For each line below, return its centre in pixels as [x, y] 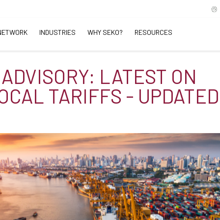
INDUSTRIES [57, 32]
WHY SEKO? [105, 32]
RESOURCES [153, 32]
